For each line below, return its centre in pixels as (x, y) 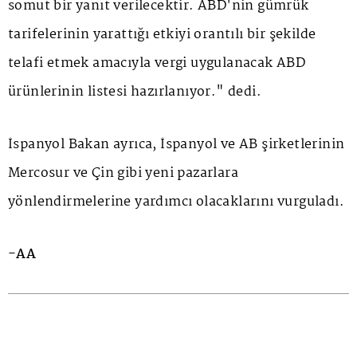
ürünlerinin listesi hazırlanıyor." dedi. (135, 92)
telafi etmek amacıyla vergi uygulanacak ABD (157, 63)
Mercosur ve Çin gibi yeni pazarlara (123, 173)
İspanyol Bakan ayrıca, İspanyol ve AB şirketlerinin (177, 144)
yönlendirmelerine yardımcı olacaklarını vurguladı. (176, 202)
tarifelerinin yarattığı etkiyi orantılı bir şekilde (162, 34)
